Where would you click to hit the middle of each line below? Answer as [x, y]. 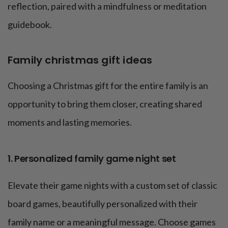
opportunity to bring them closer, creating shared [105, 104]
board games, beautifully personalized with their [103, 204]
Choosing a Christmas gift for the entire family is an [108, 86]
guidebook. [30, 25]
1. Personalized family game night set [92, 159]
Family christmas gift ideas [80, 60]
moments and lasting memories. [70, 122]
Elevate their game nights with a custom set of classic [112, 186]
